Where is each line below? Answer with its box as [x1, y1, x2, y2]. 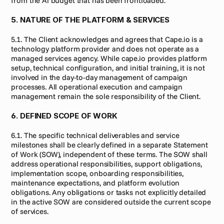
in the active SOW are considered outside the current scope [11, 197, 211, 206]
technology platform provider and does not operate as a [11, 44, 199, 53]
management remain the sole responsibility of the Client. [11, 91, 201, 101]
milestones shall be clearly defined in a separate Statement [11, 140, 208, 149]
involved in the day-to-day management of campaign [11, 72, 188, 82]
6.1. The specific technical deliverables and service [11, 130, 179, 140]
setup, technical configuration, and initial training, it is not [11, 63, 205, 72]
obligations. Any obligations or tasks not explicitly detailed [11, 187, 206, 197]
